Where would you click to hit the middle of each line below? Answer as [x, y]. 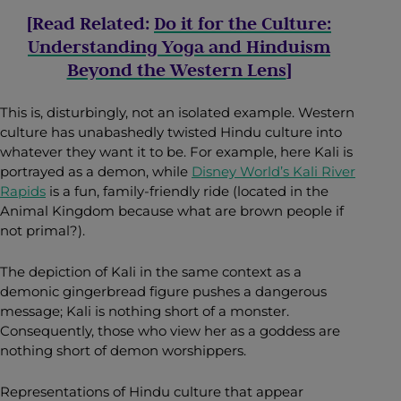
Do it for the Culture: [243, 23]
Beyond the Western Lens [176, 69]
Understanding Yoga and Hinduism [179, 46]
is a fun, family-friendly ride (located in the [187, 191]
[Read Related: [90, 23]
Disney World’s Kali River [273, 171]
